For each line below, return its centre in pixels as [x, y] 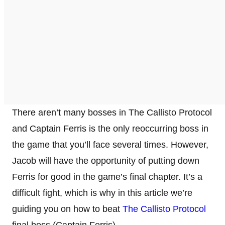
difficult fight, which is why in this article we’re [102, 193]
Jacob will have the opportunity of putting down [106, 160]
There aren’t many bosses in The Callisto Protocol [112, 112]
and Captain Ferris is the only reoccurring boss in [110, 128]
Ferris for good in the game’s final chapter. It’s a [107, 177]
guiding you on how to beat [67, 209]
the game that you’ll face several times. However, [110, 144]
